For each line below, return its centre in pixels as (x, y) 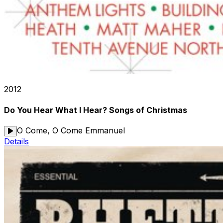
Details (16, 141)
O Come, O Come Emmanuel (71, 130)
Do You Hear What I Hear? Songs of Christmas (96, 110)
